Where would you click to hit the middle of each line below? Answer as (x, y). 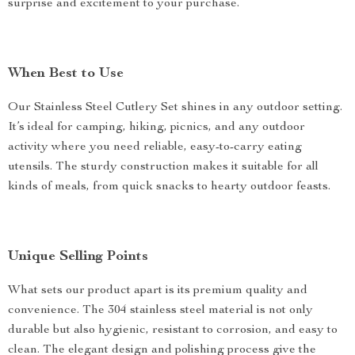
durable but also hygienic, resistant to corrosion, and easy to (173, 330)
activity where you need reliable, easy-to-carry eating (155, 147)
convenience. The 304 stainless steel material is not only (160, 311)
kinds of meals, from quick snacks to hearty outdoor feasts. (169, 187)
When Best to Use (66, 74)
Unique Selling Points (78, 257)
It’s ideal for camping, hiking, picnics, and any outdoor (157, 128)
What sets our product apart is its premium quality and (158, 291)
